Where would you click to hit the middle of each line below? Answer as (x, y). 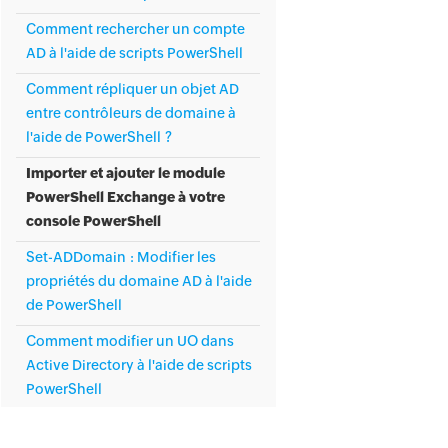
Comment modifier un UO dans (130, 341)
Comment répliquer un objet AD (132, 89)
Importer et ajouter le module (125, 173)
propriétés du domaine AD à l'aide (139, 281)
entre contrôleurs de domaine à (131, 113)
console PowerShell (93, 221)
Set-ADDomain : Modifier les (121, 257)
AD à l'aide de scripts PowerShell (134, 53)
